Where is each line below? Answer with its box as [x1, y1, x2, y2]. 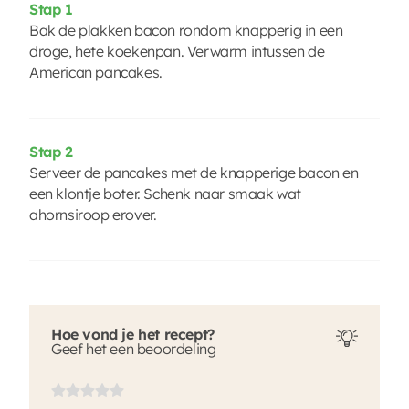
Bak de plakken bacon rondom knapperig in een [29, 20, 343, 39]
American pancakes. [29, 62, 163, 81]
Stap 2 [29, 142, 73, 161]
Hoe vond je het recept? [51, 324, 215, 343]
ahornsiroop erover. [29, 204, 157, 224]
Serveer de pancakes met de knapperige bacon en [29, 163, 359, 182]
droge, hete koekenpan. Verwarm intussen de [29, 41, 325, 60]
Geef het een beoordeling [51, 339, 216, 358]
